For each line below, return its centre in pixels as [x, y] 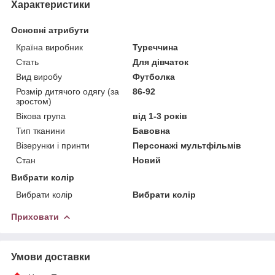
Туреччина [156, 47]
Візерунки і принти [53, 145]
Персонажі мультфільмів [187, 145]
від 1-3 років [160, 116]
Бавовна [152, 130]
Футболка [154, 76]
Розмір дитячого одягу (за [68, 91]
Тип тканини [41, 130]
